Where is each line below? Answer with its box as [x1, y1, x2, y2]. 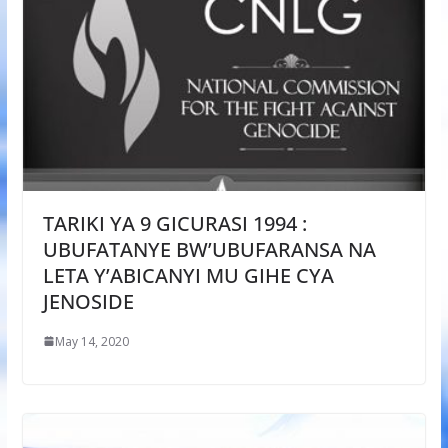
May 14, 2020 [54, 332, 129, 350]
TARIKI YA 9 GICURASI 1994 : [42, 209, 307, 237]
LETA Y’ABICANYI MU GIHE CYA [42, 261, 334, 289]
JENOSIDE [42, 287, 134, 315]
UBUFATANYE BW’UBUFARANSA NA [42, 235, 376, 263]
